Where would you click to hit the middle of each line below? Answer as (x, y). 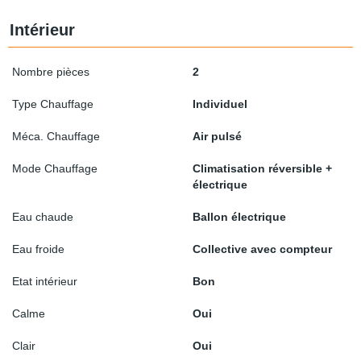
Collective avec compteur (262, 249)
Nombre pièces (51, 71)
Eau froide (38, 249)
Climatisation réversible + (262, 168)
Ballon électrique (239, 216)
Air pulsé (217, 136)
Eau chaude (43, 216)
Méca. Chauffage (56, 136)
